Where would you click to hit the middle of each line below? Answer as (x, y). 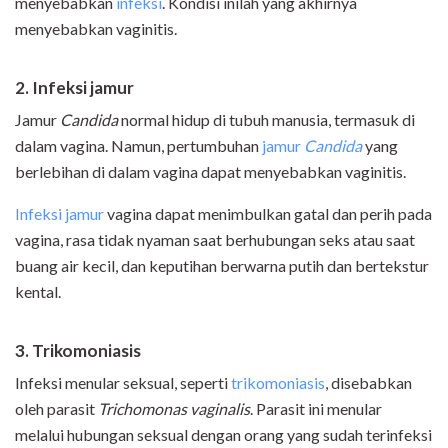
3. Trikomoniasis (78, 351)
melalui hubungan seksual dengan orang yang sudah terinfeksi (223, 435)
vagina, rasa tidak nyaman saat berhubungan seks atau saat (215, 240)
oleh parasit (56, 409)
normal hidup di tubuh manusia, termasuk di (268, 120)
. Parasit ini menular (316, 409)
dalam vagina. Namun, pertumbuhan (138, 146)
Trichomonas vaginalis (174, 409)
